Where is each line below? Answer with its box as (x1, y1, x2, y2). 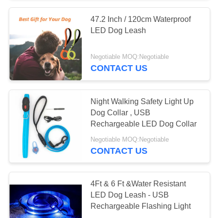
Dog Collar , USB (91, 109, 151, 117)
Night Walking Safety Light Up (91, 97, 194, 106)
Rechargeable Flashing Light (91, 202, 191, 211)
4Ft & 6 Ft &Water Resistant (91, 180, 186, 188)
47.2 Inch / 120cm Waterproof (91, 15, 191, 23)
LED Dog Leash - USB (91, 191, 169, 200)
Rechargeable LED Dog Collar (91, 120, 197, 128)
